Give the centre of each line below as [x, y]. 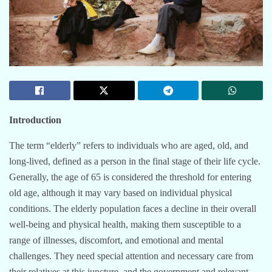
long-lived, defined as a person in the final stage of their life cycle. [135, 161]
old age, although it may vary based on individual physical [121, 192]
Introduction [35, 120]
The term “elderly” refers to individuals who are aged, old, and [129, 145]
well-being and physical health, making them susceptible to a [125, 224]
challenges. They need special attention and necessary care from [131, 256]
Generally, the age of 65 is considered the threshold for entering [130, 177]
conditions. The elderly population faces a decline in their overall [133, 208]
